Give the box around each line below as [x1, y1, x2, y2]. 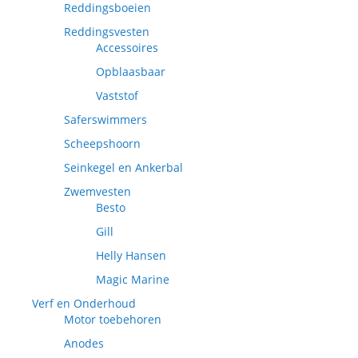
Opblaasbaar [96, 64, 165, 79]
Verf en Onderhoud [32, 296, 136, 311]
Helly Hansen [96, 248, 166, 263]
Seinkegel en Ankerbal [64, 160, 183, 175]
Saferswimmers [64, 112, 147, 127]
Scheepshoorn [64, 136, 141, 151]
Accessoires [96, 40, 158, 55]
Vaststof [96, 88, 138, 103]
